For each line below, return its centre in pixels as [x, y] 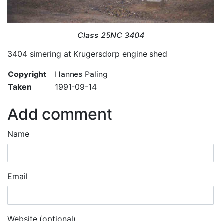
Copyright [27, 74]
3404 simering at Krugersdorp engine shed [87, 54]
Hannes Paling [81, 74]
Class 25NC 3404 [110, 35]
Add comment [60, 114]
